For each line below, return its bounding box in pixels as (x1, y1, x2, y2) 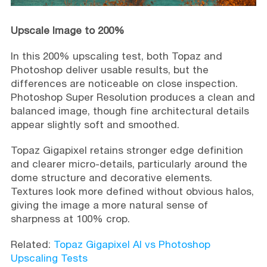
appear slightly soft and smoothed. (10, 118, 179, 131)
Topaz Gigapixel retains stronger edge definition (10, 144, 243, 156)
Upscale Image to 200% (10, 24, 125, 36)
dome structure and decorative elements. (10, 171, 212, 184)
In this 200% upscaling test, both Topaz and (10, 49, 222, 62)
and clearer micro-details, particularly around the (10, 157, 247, 170)
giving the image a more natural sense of (10, 198, 208, 211)
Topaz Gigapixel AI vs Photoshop (53, 238, 210, 250)
